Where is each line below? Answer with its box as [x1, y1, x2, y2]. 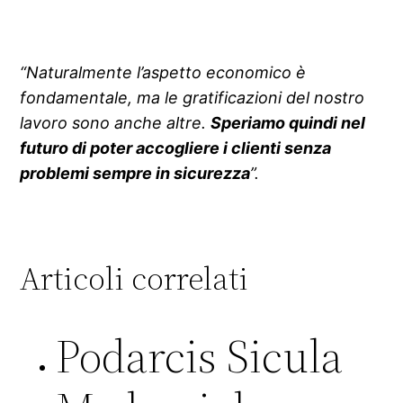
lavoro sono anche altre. [20, 113, 211, 133]
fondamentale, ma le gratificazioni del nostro [20, 88, 365, 108]
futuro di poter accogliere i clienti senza [20, 139, 332, 158]
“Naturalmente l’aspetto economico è [20, 63, 307, 83]
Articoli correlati [20, 256, 249, 301]
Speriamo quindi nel [210, 113, 366, 133]
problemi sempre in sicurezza [20, 164, 251, 184]
